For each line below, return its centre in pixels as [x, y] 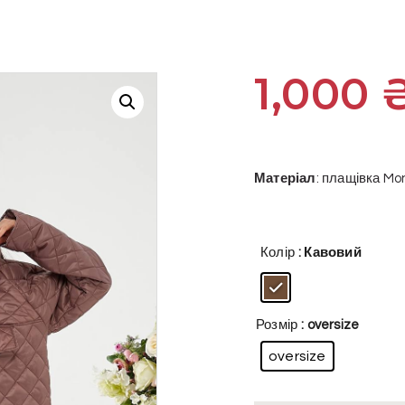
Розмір [277, 325]
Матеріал [285, 179]
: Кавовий [330, 252]
